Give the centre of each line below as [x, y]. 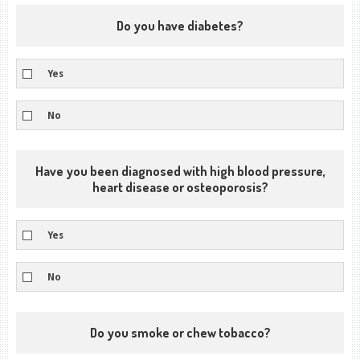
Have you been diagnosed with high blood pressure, [180, 171]
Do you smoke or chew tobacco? [180, 333]
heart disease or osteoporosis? [180, 187]
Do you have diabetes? [180, 26]
